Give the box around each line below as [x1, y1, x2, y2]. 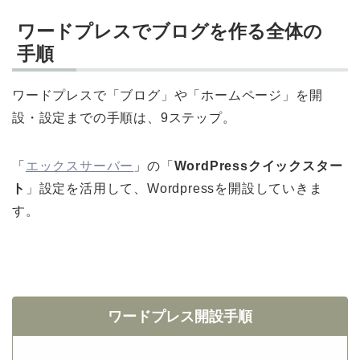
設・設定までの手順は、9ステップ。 [12, 111, 236, 125]
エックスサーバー [25, 159, 134, 173]
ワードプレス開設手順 [108, 309, 252, 325]
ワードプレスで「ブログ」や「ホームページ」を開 [12, 88, 323, 102]
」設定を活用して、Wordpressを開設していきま [25, 182, 323, 195]
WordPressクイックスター [174, 159, 343, 173]
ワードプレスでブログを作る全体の [17, 21, 322, 42]
